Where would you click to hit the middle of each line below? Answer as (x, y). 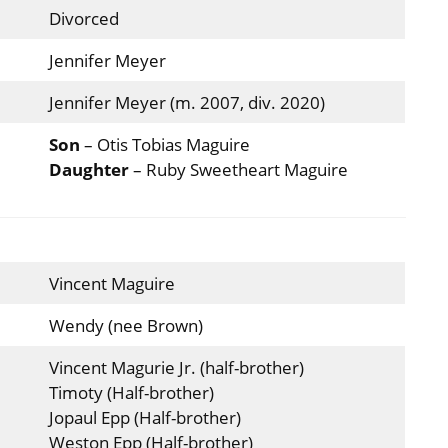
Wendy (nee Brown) (125, 325)
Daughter (90, 170)
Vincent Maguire (111, 283)
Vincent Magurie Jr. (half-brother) (176, 367)
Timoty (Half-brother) (131, 392)
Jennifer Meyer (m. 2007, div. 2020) (186, 103)
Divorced (83, 19)
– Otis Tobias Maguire (166, 145)
